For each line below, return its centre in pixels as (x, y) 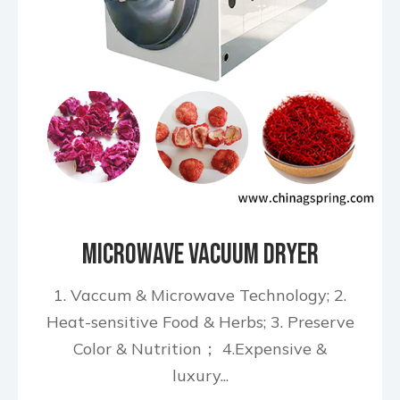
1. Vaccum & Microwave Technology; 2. (200, 295)
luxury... (200, 375)
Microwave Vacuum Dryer (200, 255)
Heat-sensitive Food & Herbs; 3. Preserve (200, 322)
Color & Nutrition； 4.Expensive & (200, 349)
